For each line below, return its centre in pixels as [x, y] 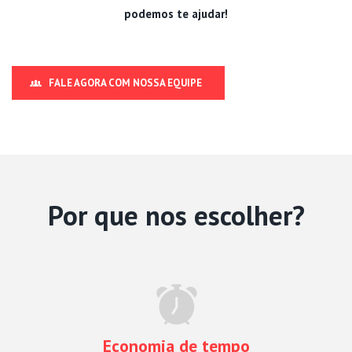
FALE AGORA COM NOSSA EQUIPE [125, 82]
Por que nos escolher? [176, 215]
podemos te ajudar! [176, 13]
